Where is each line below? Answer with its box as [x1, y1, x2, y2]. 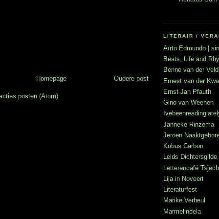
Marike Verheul [163, 197, 205, 204]
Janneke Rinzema [163, 120, 214, 128]
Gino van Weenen [163, 99, 214, 107]
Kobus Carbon [163, 142, 203, 150]
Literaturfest [163, 186, 197, 194]
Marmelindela [163, 207, 201, 215]
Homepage [36, 75, 66, 83]
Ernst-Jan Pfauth [163, 88, 211, 95]
